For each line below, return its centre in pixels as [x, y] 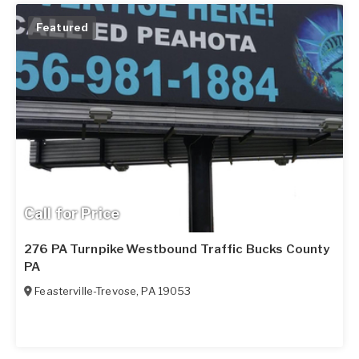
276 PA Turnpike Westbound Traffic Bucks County [177, 250]
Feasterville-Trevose [86, 291]
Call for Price [72, 214]
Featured [63, 27]
